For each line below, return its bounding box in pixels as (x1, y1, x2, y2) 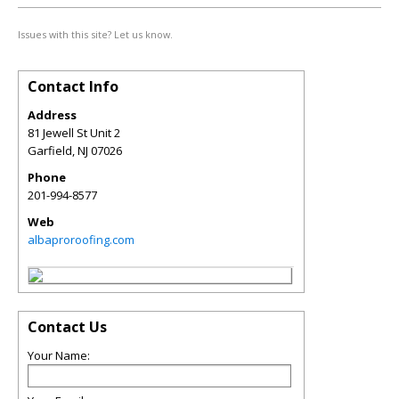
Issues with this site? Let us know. (18, 28, 173, 41)
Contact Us (28, 317, 107, 337)
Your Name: (28, 347, 90, 363)
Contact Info (28, 77, 118, 96)
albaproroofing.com (28, 232, 134, 248)
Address (28, 107, 77, 123)
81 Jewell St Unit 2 (28, 125, 120, 141)
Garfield (28, 142, 72, 159)
